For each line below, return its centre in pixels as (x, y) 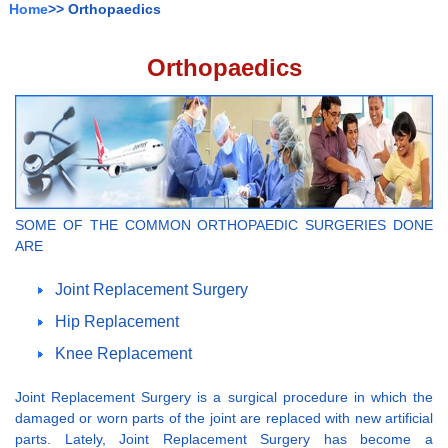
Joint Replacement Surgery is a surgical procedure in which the (224, 396)
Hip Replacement (117, 321)
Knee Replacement (123, 353)
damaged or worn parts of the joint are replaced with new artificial (224, 417)
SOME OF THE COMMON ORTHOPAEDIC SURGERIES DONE (224, 224)
